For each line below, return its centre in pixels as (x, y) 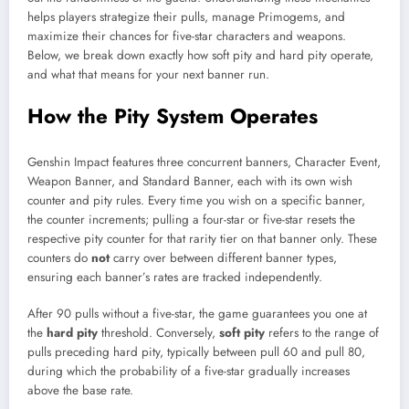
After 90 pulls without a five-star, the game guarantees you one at (197, 314)
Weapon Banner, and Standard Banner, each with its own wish (190, 181)
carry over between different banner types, (223, 257)
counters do (59, 257)
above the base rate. (80, 391)
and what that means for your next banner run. (148, 75)
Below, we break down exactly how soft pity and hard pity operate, (200, 56)
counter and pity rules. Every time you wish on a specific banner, (196, 200)
